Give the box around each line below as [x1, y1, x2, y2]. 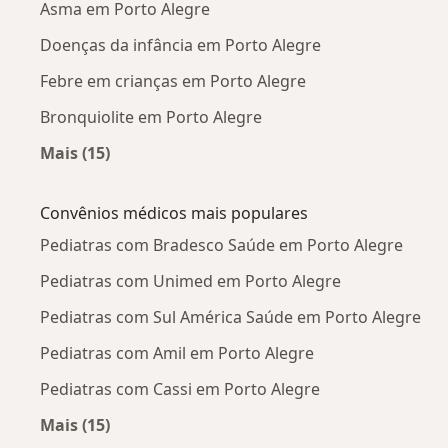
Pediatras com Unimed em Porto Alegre [40, 270, 341, 293]
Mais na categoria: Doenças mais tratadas [74, 165, 410, 188]
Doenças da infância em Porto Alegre [40, 34, 321, 57]
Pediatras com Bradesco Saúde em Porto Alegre [40, 234, 403, 257]
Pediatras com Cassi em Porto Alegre [40, 378, 320, 401]
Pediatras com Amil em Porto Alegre [40, 342, 314, 365]
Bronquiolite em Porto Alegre [40, 106, 262, 129]
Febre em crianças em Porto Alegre [40, 70, 306, 93]
